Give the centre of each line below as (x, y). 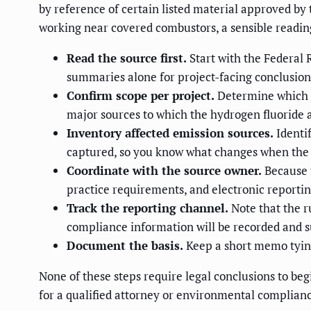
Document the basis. (125, 246)
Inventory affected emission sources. (170, 133)
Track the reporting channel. (148, 208)
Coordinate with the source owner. (164, 171)
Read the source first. (127, 58)
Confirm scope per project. (141, 96)
